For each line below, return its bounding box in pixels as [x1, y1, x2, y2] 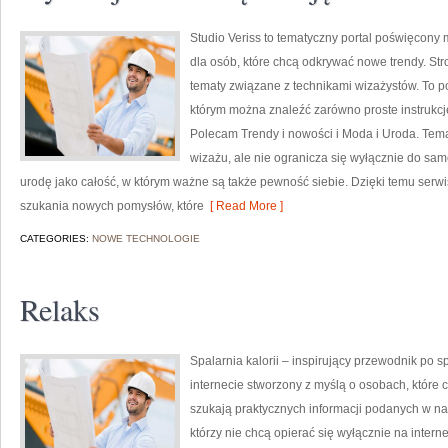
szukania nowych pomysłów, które [20, 199, 204, 213]
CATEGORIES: [20, 233, 92, 244]
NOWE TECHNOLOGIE [92, 233, 200, 244]
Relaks [20, 289, 100, 329]
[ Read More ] [204, 199, 283, 213]
